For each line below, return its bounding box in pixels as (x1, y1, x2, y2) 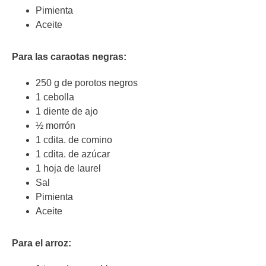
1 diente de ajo (36, 106, 98, 116)
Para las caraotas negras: (12, 52, 126, 62)
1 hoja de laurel (36, 163, 101, 173)
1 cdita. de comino (36, 134, 112, 145)
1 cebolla (36, 91, 74, 102)
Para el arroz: (12, 237, 71, 248)
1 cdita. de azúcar (36, 148, 110, 159)
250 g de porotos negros (36, 77, 138, 88)
